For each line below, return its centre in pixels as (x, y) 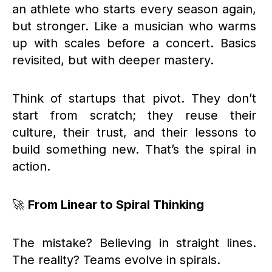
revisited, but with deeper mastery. (115, 60)
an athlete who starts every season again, (134, 9)
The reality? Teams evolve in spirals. (118, 260)
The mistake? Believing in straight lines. (134, 243)
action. (33, 166)
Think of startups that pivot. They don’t (134, 98)
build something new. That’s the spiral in (134, 149)
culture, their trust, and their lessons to (134, 132)
